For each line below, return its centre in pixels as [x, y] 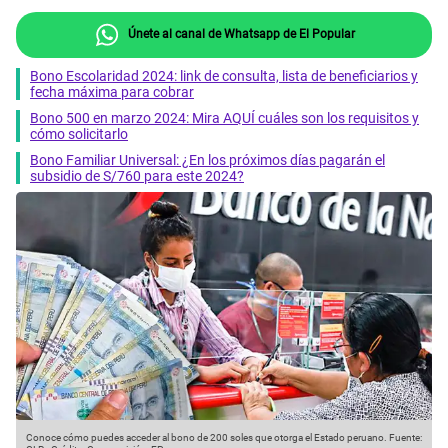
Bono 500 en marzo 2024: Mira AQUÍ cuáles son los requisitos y [224, 117]
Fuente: [404, 438]
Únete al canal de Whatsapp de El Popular [239, 33]
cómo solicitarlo [79, 133]
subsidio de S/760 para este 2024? [137, 175]
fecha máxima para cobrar [112, 91]
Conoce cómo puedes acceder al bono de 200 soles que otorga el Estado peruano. [206, 438]
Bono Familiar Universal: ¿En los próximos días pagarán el [207, 159]
